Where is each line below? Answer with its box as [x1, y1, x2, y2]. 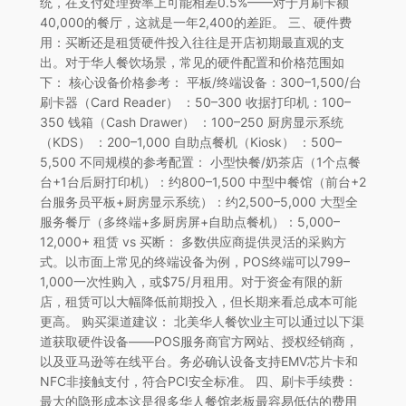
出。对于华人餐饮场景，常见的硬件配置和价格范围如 [39, 53, 344, 70]
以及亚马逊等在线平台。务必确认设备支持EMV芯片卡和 [39, 353, 358, 369]
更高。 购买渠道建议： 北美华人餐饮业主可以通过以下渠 [39, 313, 364, 329]
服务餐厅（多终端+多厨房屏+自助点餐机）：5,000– [39, 213, 340, 229]
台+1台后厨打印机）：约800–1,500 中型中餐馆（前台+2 [39, 173, 366, 189]
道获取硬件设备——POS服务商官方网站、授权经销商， [39, 333, 358, 349]
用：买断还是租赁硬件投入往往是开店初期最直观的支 [39, 34, 344, 50]
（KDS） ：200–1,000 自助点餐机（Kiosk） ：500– [39, 133, 342, 150]
